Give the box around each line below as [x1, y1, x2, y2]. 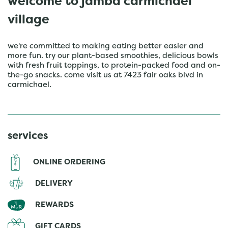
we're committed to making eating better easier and [8, 43, 204, 50]
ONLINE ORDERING [33, 158, 105, 166]
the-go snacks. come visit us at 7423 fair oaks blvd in [8, 72, 203, 79]
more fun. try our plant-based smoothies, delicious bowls [8, 52, 218, 60]
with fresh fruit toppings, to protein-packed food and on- [8, 62, 220, 69]
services [8, 132, 48, 141]
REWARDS [35, 201, 74, 209]
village [8, 15, 49, 26]
